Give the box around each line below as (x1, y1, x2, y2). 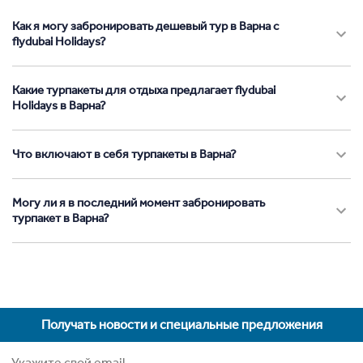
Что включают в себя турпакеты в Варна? (12, 147, 237, 162)
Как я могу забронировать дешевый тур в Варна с (12, 19, 279, 34)
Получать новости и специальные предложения (41, 317, 322, 333)
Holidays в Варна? (12, 98, 106, 113)
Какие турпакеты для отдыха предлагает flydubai (12, 83, 275, 98)
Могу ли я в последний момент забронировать (12, 195, 265, 211)
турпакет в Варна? (12, 211, 109, 226)
